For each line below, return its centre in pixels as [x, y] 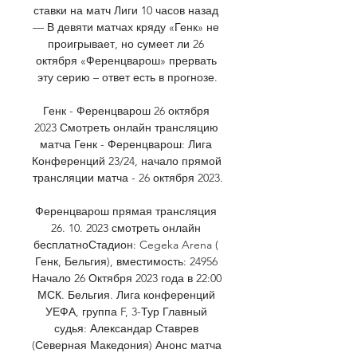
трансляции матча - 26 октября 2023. [127, 177]
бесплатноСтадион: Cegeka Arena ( [126, 244]
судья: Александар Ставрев [126, 328]
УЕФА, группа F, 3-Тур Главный [126, 311]
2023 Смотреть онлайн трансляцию [126, 127]
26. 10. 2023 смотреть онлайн [126, 228]
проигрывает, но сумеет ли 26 [126, 43]
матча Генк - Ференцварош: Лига [126, 144]
